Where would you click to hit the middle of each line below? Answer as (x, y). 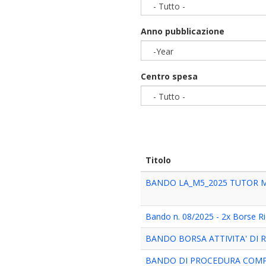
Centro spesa (170, 76)
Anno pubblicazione (183, 31)
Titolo (159, 160)
